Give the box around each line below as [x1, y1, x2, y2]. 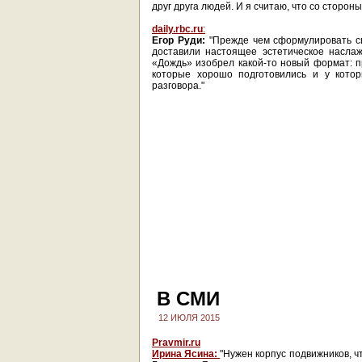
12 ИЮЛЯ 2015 [158, 313, 220, 322]
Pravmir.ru [152, 337, 200, 348]
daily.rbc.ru [152, 23, 203, 35]
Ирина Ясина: [152, 348, 221, 360]
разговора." [152, 80, 204, 91]
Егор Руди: [152, 35, 205, 46]
